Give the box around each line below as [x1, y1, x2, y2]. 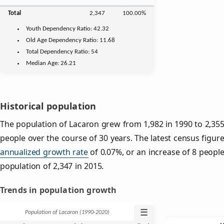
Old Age [26, 36, 47, 43]
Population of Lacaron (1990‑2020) [24, 209, 109, 216]
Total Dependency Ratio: [26, 48, 91, 55]
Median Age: [26, 59, 61, 66]
